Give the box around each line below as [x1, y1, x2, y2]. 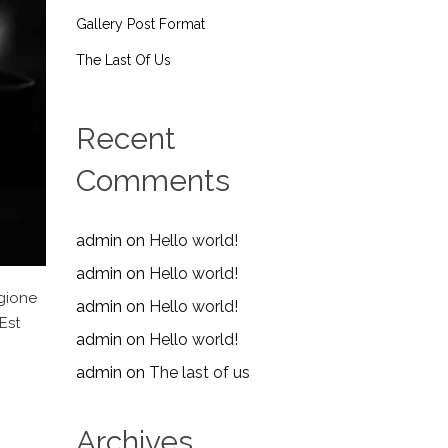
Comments [76, 163, 230, 198]
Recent [76, 121, 176, 156]
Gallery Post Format [76, 16, 205, 32]
